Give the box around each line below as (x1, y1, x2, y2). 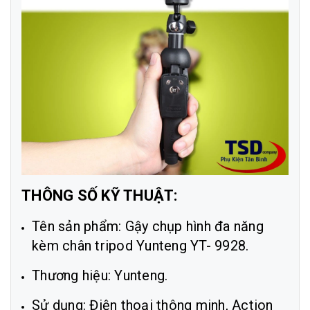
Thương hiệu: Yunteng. (32, 267, 168, 284)
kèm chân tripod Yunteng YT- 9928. (32, 237, 249, 254)
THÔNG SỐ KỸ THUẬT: (21, 187, 178, 204)
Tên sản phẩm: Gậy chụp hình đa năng (32, 218, 264, 235)
